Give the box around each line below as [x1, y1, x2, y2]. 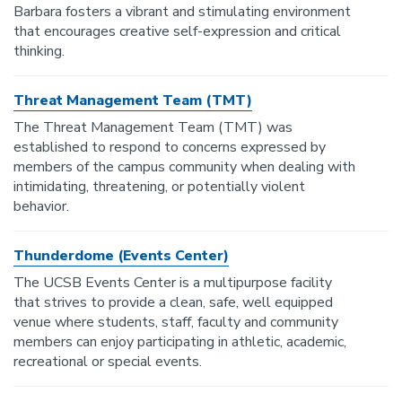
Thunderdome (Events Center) [13, 246, 229, 266]
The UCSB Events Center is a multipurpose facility [13, 273, 332, 293]
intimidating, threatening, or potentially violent [13, 177, 305, 197]
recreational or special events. [13, 352, 202, 371]
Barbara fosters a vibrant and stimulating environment [13, 2, 351, 22]
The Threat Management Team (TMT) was [13, 118, 293, 137]
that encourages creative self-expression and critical [13, 22, 341, 41]
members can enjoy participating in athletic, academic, [13, 332, 346, 352]
